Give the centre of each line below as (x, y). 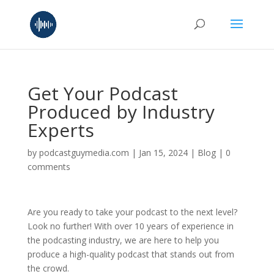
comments (49, 167)
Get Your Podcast (102, 93)
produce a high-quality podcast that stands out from (131, 254)
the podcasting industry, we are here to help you (123, 240)
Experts (61, 130)
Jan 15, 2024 (163, 153)
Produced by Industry (121, 112)
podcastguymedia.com (84, 153)
